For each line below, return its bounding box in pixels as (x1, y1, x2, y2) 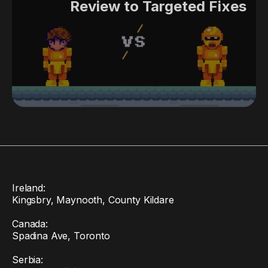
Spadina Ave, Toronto (12, 229, 110, 242)
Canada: (12, 217, 48, 230)
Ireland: (12, 181, 45, 194)
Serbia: (12, 253, 43, 266)
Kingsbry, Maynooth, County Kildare (12, 193, 174, 206)
